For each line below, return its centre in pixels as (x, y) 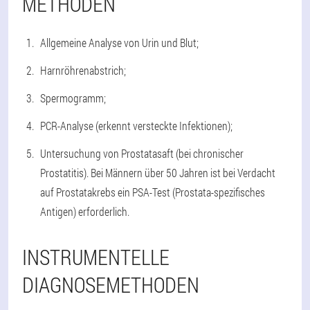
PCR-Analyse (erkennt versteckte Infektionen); (136, 125)
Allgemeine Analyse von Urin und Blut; (119, 42)
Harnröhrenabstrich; (83, 70)
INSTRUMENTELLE (96, 257)
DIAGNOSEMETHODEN (111, 284)
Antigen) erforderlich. (85, 211)
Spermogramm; (73, 98)
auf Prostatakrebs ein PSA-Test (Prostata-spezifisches (153, 192)
